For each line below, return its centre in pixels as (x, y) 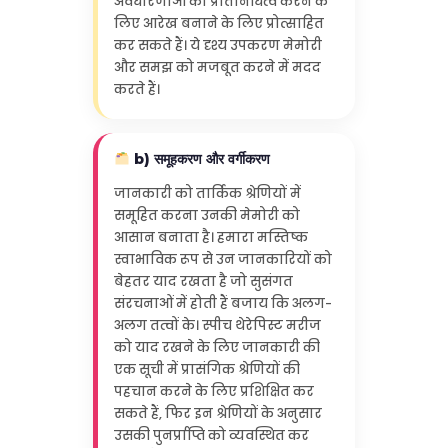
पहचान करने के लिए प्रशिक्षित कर (213, 391)
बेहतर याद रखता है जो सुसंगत (203, 281)
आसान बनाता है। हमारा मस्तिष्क (210, 237)
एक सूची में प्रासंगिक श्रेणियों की (206, 369)
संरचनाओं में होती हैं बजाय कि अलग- (222, 303)
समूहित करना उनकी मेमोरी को (206, 215)
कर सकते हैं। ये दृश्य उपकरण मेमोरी (217, 46)
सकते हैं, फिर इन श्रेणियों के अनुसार (217, 413)
